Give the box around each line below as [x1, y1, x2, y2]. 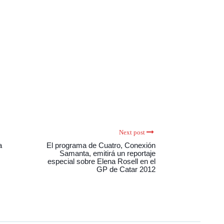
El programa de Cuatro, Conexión [46, 141, 155, 150]
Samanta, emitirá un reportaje [59, 149, 155, 158]
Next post [119, 128, 145, 136]
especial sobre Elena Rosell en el [47, 157, 155, 166]
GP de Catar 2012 [96, 165, 155, 174]
